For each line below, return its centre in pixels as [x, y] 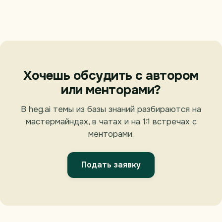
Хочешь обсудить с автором [111, 76]
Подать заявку [111, 165]
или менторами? [111, 90]
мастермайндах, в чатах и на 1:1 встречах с [111, 122]
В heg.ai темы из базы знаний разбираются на [111, 110]
